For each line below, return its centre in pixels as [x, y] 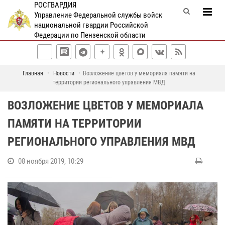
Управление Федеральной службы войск [98, 15]
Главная [33, 73]
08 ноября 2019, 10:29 [51, 161]
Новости [64, 73]
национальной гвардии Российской [91, 25]
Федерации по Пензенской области [90, 35]
